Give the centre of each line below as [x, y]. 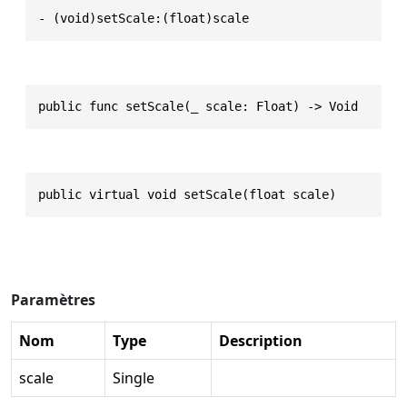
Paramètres [53, 299]
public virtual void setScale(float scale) [187, 194]
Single [134, 377]
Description [261, 340]
